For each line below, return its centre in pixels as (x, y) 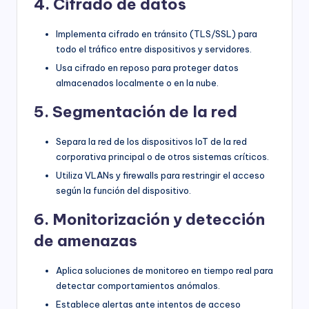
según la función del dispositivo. (123, 191)
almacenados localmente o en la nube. (137, 82)
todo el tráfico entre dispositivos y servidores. (154, 49)
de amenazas (86, 241)
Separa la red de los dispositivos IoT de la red (151, 141)
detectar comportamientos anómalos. (138, 286)
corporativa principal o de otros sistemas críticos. (162, 156)
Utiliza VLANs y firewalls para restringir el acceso (160, 176)
